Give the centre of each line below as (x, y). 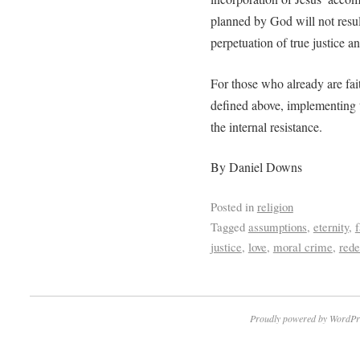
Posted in (232, 207)
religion (275, 207)
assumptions (277, 227)
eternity (331, 227)
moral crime (303, 247)
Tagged (227, 227)
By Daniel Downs (256, 167)
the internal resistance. (266, 126)
